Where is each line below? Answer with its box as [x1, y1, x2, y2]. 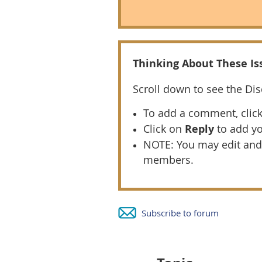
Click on [143, 121, 185, 136]
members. [143, 152, 194, 167]
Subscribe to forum [142, 206, 219, 219]
